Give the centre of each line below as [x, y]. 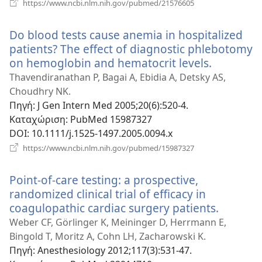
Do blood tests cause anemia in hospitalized [126, 35]
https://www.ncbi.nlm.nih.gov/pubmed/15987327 [108, 148]
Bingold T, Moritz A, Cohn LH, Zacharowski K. [108, 236]
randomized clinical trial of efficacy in [108, 194]
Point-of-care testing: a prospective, [104, 180]
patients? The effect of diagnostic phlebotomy [131, 49]
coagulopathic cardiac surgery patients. [114, 208]
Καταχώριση [37, 119]
